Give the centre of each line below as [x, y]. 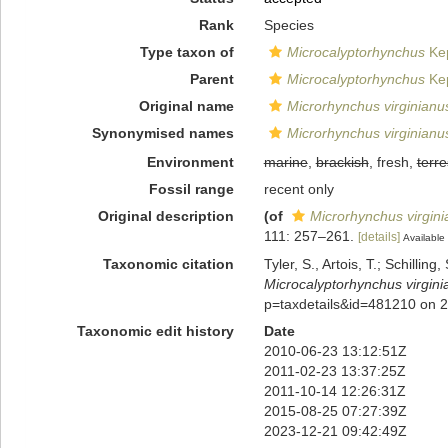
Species [288, 25]
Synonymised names [162, 133]
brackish [342, 162]
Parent [211, 79]
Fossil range [191, 189]
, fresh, [392, 162]
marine [285, 162]
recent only [298, 189]
